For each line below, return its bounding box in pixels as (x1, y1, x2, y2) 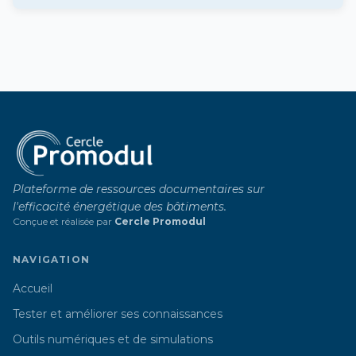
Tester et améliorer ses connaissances (13, 307, 222, 321)
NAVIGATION (13, 253, 90, 265)
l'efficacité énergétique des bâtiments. (13, 199, 226, 214)
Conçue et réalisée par (13, 215, 114, 227)
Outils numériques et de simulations (13, 332, 213, 346)
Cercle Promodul (114, 215, 206, 227)
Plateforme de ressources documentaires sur (13, 182, 265, 196)
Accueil (13, 281, 52, 296)
